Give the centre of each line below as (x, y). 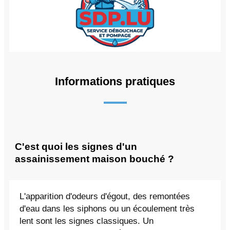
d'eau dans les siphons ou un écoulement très (107, 209)
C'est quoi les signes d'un (76, 146)
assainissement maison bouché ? (94, 159)
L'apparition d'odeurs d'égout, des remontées (105, 197)
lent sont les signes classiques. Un (87, 221)
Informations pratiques (115, 81)
